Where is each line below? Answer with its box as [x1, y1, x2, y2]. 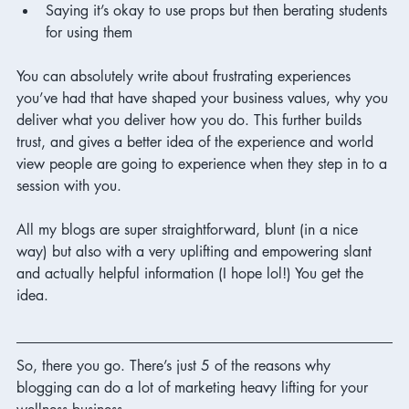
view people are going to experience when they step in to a [16, 153, 392, 173]
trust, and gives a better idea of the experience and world [16, 131, 378, 152]
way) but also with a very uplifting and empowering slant [16, 241, 376, 261]
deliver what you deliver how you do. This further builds [16, 110, 366, 130]
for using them [46, 22, 137, 42]
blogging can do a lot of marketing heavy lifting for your [16, 377, 372, 397]
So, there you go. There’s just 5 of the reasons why [16, 355, 335, 375]
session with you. [16, 175, 126, 195]
